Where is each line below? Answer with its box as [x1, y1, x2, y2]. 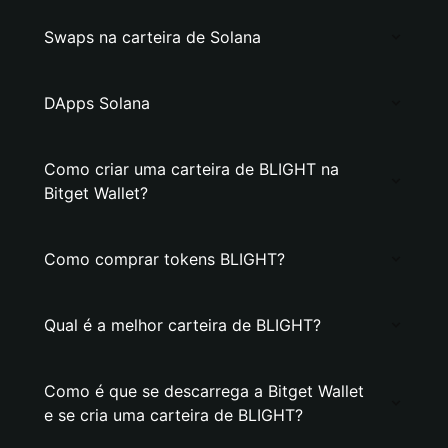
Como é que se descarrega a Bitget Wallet [44, 381, 364, 401]
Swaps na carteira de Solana [44, 27, 261, 47]
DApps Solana [44, 93, 150, 113]
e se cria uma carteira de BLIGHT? [44, 405, 303, 425]
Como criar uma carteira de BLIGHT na [44, 159, 339, 179]
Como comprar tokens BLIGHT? [44, 249, 285, 269]
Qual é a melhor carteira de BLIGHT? [44, 315, 321, 335]
